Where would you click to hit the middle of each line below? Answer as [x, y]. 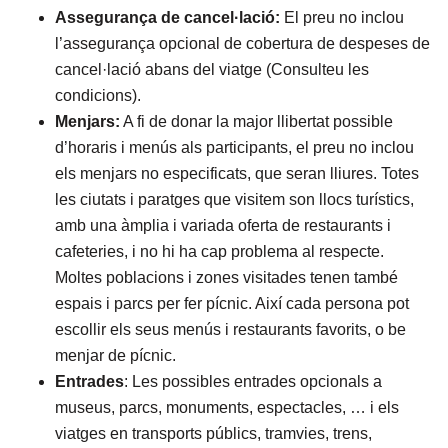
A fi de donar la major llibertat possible [256, 121]
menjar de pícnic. [115, 355]
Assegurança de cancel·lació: [167, 17]
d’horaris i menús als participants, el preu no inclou [234, 147]
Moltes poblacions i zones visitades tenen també [226, 277]
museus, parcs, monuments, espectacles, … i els [227, 407]
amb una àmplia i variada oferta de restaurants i [223, 225]
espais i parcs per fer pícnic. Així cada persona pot [232, 303]
